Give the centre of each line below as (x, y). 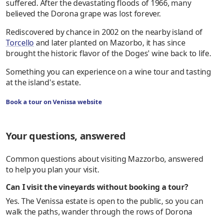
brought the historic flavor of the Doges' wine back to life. (108, 54)
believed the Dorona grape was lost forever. (83, 14)
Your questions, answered (66, 136)
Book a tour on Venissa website (54, 102)
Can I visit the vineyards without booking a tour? (97, 187)
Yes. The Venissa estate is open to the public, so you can (105, 201)
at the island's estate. (43, 83)
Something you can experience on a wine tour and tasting (108, 72)
